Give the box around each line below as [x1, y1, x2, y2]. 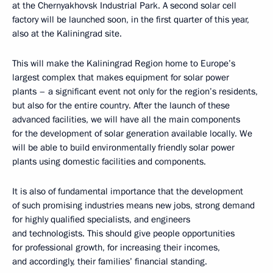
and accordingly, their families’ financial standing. [12, 255, 207, 268]
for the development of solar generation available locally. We [12, 127, 252, 140]
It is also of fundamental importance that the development [12, 185, 243, 197]
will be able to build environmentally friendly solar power [12, 141, 235, 154]
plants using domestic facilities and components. [12, 155, 206, 168]
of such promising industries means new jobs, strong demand [12, 199, 255, 211]
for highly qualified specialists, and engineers [12, 213, 190, 225]
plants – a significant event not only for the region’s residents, [12, 85, 258, 97]
